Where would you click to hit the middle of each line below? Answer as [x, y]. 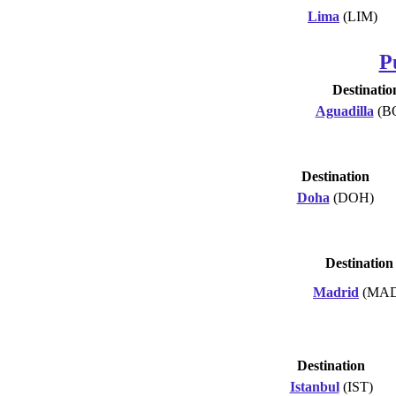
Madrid [336, 292]
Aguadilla [344, 110]
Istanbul [314, 386]
